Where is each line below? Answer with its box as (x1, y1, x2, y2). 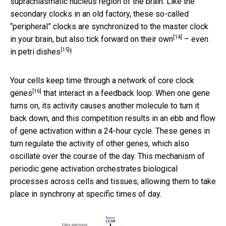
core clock (158, 75, 194, 85)
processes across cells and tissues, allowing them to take (10, 176, 216, 186)
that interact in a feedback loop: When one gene (41, 88, 210, 98)
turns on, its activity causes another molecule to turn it (10, 100, 199, 110)
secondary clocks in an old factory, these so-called (10, 9, 189, 19)
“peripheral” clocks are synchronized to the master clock (10, 21, 208, 31)
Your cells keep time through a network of (10, 75, 158, 85)
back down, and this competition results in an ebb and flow (10, 113, 215, 123)
